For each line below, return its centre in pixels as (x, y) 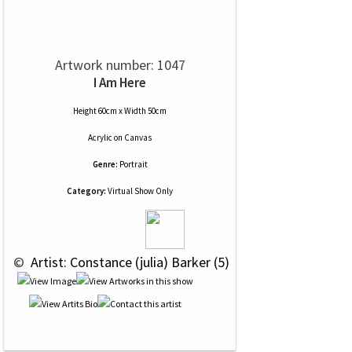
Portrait (133, 164)
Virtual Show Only (139, 191)
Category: (86, 191)
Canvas (138, 137)
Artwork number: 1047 (120, 65)
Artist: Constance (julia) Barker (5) (128, 262)
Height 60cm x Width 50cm (120, 111)
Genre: (105, 164)
